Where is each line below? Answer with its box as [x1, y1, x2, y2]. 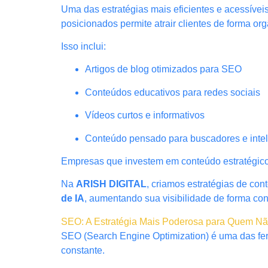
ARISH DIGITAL [76, 179, 147, 190]
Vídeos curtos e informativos [85, 110, 205, 121]
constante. [61, 245, 105, 255]
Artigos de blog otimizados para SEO [85, 64, 242, 75]
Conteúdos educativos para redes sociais [85, 87, 260, 98]
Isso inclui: [61, 41, 106, 51]
